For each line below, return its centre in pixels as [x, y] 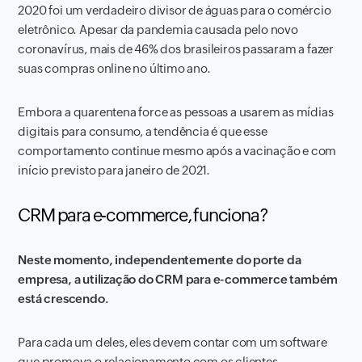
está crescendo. [63, 299]
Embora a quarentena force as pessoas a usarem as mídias [176, 112]
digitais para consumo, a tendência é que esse [143, 131]
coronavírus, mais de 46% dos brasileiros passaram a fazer [176, 49]
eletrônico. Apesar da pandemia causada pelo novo [158, 29]
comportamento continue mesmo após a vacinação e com [177, 151]
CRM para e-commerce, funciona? [143, 215]
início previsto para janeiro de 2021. [114, 170]
